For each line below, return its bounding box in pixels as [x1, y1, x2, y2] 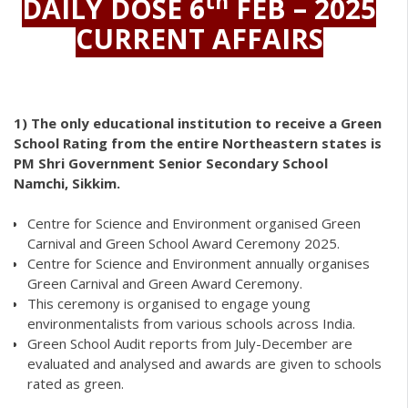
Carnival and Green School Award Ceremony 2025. [27, 234, 340, 253]
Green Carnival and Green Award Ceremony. [27, 274, 302, 293]
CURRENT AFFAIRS [75, 20, 323, 58]
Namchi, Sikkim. [14, 173, 120, 192]
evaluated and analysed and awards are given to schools [27, 354, 382, 373]
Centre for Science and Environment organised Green [27, 214, 361, 233]
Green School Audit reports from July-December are [27, 334, 352, 353]
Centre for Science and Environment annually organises [27, 254, 370, 273]
